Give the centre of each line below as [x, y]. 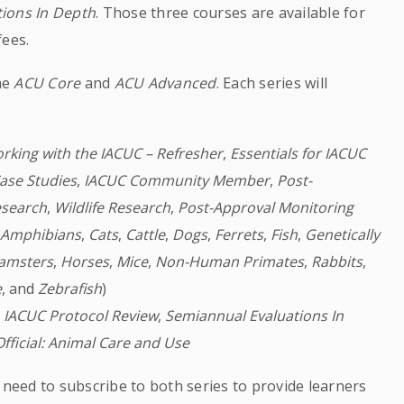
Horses [85, 262]
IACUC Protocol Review [81, 316]
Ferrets [239, 234]
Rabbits [337, 262]
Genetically [343, 234]
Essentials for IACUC [298, 153]
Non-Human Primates [230, 262]
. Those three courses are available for [230, 13]
